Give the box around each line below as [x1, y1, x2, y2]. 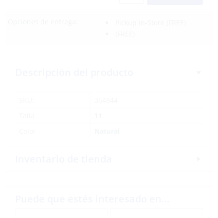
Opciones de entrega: [8, 17, 78, 26]
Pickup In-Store [115, 18, 164, 27]
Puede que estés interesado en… [15, 192, 169, 205]
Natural [94, 127, 120, 136]
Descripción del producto [15, 66, 133, 79]
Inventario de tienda [15, 152, 112, 165]
